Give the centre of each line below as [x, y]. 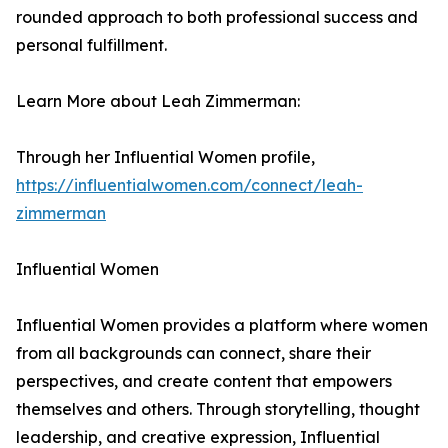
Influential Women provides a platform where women [222, 325]
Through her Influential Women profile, [165, 157]
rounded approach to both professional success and [217, 17]
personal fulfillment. [91, 45]
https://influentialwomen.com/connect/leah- [189, 185]
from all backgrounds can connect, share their [193, 353]
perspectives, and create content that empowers [204, 381]
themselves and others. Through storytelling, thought [218, 409]
